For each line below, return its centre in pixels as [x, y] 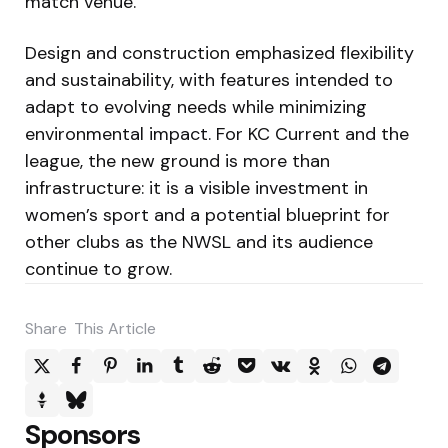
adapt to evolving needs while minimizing [196, 106]
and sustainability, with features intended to [209, 79]
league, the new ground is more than [177, 160]
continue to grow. [98, 268]
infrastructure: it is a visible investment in [196, 187]
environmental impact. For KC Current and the [217, 133]
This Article [115, 328]
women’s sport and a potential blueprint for [207, 214]
